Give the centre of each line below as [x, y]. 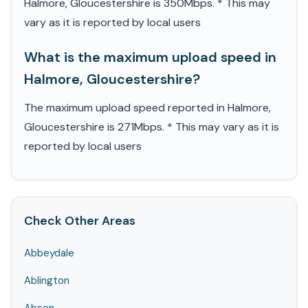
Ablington [47, 280]
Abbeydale [49, 253]
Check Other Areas [80, 221]
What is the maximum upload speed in [150, 57]
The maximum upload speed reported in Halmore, [147, 108]
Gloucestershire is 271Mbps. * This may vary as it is [152, 127]
